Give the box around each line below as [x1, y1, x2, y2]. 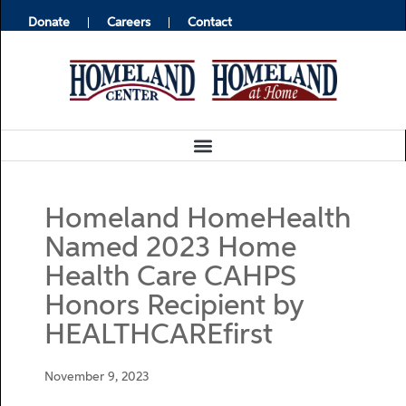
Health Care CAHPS [44, 263, 296, 292]
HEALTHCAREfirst [44, 321, 273, 350]
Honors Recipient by [44, 292, 304, 321]
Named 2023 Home [44, 234, 296, 263]
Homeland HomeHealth [44, 205, 351, 234]
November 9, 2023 [44, 371, 149, 383]
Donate [28, 16, 70, 29]
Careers [107, 16, 150, 29]
